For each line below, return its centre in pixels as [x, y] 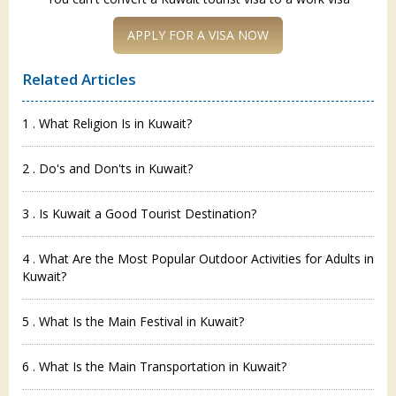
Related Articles [79, 80]
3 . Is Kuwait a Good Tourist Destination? [139, 214]
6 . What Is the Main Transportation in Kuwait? [154, 367]
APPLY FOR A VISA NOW [198, 35]
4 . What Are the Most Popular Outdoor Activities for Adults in [198, 259]
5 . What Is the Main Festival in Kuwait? [133, 322]
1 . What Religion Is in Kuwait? [107, 124]
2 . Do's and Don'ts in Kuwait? [107, 169]
